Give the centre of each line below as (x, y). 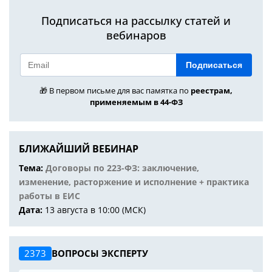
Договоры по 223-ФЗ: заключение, (122, 168)
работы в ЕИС (49, 196)
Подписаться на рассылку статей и (136, 21)
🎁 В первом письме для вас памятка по (115, 90)
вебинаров (136, 35)
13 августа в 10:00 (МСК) (95, 210)
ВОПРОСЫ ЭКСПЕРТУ (100, 253)
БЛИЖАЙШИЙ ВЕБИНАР (79, 149)
